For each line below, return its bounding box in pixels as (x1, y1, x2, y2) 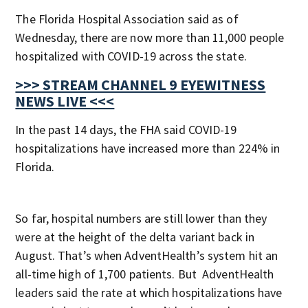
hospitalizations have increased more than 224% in (15, 140, 280, 156)
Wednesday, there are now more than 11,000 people (15, 30, 285, 45)
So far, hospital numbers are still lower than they (15, 210, 267, 226)
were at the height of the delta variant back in (15, 229, 255, 245)
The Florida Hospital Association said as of (15, 11, 239, 27)
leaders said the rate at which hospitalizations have (15, 285, 283, 300)
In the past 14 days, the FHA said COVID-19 (15, 122, 237, 137)
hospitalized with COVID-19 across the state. (15, 48, 247, 64)
